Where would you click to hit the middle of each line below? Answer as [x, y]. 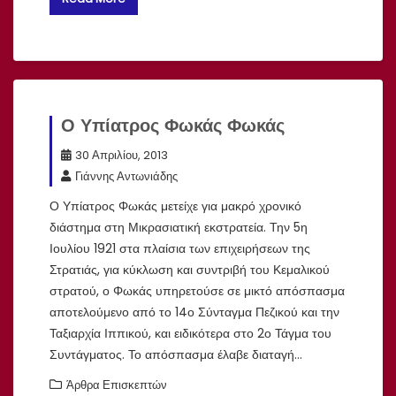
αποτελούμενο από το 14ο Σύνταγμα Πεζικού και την [194, 312]
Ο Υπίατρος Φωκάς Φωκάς [173, 125]
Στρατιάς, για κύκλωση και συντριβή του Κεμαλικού [190, 269]
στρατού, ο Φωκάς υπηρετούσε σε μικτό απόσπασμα [197, 290]
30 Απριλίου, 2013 [122, 155]
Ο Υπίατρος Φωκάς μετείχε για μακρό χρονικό [175, 206]
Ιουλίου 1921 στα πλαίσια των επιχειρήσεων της [180, 248]
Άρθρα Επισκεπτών [117, 385]
